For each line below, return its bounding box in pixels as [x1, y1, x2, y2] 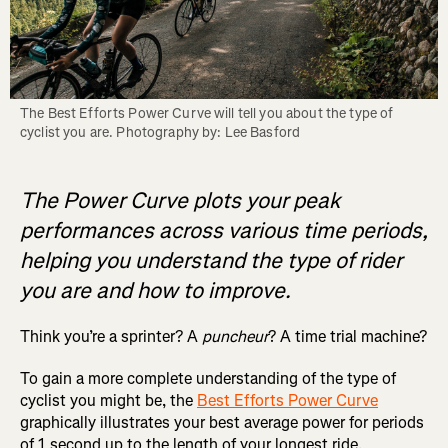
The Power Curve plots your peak [20, 186, 340, 216]
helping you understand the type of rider [20, 246, 402, 276]
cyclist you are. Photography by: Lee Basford [20, 123, 301, 143]
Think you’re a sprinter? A [20, 326, 202, 348]
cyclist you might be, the [20, 390, 197, 412]
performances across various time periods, [20, 216, 428, 246]
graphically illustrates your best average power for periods [20, 412, 424, 434]
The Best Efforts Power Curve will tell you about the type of [20, 104, 394, 124]
